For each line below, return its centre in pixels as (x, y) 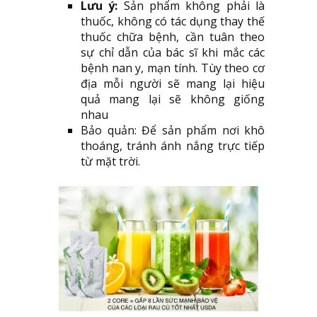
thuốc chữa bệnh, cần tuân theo (173, 37)
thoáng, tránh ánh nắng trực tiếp (173, 146)
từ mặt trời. (110, 162)
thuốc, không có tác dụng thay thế (173, 22)
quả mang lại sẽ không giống (173, 99)
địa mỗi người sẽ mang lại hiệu (173, 84)
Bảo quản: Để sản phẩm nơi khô (173, 131)
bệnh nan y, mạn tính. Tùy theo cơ (173, 68)
